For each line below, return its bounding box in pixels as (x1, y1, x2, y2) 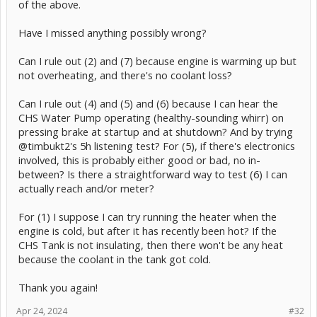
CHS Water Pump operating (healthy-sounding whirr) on (18, 110, 284, 125)
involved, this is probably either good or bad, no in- (18, 152, 260, 167)
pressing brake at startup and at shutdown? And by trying (18, 124, 293, 139)
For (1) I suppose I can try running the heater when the (18, 209, 277, 224)
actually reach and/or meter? (18, 180, 154, 195)
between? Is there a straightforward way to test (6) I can (18, 166, 287, 181)
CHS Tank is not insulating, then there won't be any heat (18, 237, 283, 252)
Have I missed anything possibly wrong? (18, 25, 207, 40)
